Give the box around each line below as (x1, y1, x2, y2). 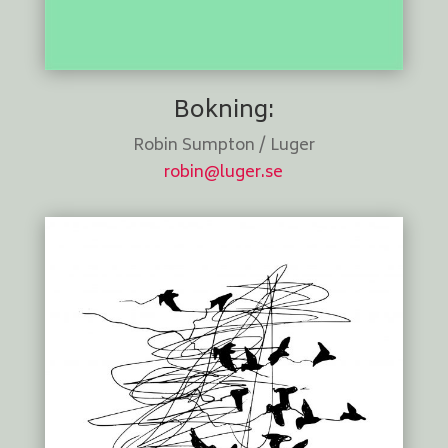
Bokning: (173, 91, 274, 133)
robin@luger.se (164, 159, 284, 188)
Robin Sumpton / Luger (132, 132, 315, 161)
